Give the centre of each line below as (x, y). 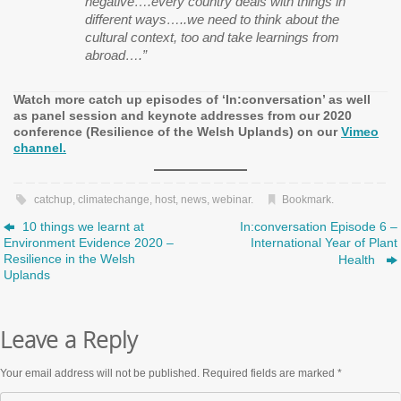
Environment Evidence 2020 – (89, 243)
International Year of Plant (324, 243)
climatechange (113, 199)
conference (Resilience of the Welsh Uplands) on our (177, 132)
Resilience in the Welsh (70, 259)
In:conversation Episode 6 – (318, 226)
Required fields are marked (270, 373)
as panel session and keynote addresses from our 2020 (183, 116)
